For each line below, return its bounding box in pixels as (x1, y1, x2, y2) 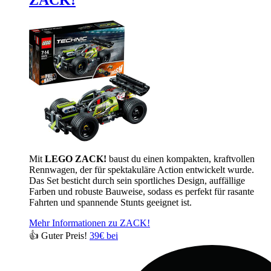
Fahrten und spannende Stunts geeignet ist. (29, 197, 192, 208)
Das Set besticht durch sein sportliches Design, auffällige (29, 175, 245, 186)
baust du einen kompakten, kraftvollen (106, 154, 255, 165)
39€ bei (90, 230, 118, 241)
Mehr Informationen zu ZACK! (29, 218, 150, 229)
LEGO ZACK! (45, 154, 106, 165)
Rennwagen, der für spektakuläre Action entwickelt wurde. (29, 165, 254, 175)
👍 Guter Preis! (29, 230, 90, 241)
